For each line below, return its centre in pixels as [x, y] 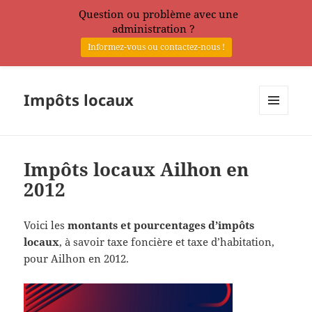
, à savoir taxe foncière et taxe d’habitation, [167, 242]
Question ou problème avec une [159, 14]
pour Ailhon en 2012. [77, 259]
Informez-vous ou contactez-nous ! [156, 47]
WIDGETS [279, 144]
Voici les [46, 225]
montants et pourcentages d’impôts [161, 225]
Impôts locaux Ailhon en [136, 170]
